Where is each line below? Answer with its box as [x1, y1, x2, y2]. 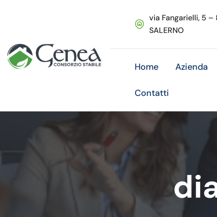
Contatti [135, 87, 170, 99]
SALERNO [149, 25, 184, 35]
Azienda [175, 61, 208, 73]
